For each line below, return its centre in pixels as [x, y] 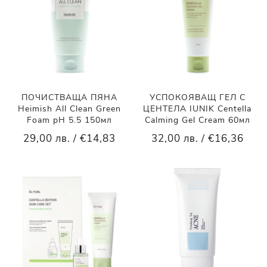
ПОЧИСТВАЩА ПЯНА [70, 97]
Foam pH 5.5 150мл [70, 120]
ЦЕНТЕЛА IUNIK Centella [198, 108]
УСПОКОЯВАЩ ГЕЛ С [197, 97]
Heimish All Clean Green [70, 108]
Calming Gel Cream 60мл [197, 120]
